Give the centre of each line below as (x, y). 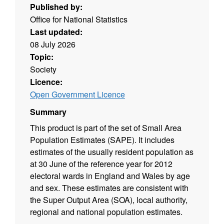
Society (43, 69)
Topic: (42, 57)
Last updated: (56, 32)
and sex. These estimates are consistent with (109, 188)
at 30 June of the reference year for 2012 (101, 164)
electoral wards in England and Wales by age (110, 176)
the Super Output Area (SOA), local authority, (109, 200)
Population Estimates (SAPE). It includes (102, 140)
